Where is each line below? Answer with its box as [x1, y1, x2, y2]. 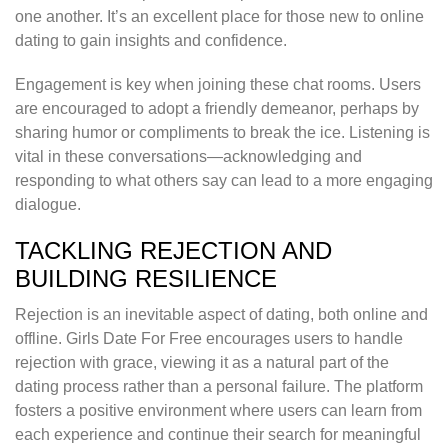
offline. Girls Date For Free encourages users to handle [15, 330, 403, 348]
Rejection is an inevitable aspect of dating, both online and [15, 306, 428, 324]
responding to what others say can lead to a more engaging [15, 172, 433, 190]
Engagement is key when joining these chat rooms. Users [15, 76, 421, 94]
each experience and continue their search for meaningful [15, 426, 421, 444]
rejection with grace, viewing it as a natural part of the [15, 354, 389, 372]
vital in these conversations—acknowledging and [15, 148, 362, 166]
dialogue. [15, 196, 81, 214]
